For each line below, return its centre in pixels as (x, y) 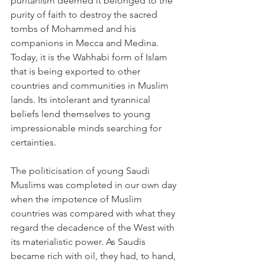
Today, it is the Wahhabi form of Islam (90, 57)
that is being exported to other (77, 71)
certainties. (33, 142)
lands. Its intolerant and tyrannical (82, 100)
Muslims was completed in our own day (95, 185)
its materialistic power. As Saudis (79, 242)
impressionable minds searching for (87, 128)
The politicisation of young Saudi (81, 171)
